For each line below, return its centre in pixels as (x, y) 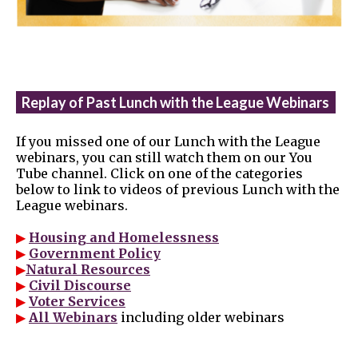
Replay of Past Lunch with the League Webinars (176, 103)
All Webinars (73, 318)
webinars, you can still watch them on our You (164, 158)
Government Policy (95, 254)
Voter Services (77, 302)
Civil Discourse (80, 286)
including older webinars (201, 318)
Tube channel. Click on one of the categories (159, 174)
